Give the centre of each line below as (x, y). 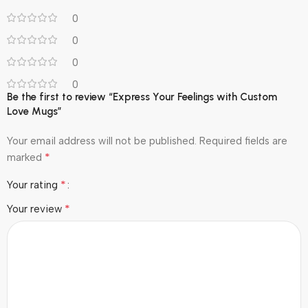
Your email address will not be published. (102, 141)
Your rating (34, 185)
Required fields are (243, 141)
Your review (36, 209)
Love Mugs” (34, 111)
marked (26, 157)
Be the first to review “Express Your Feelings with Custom (142, 97)
